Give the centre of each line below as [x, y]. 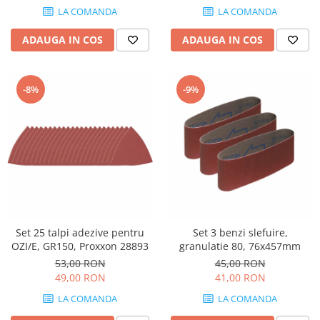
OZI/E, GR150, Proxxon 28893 [80, 246]
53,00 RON [80, 263]
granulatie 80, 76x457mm [240, 246]
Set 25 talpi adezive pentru [80, 232]
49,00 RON [80, 277]
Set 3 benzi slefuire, [240, 232]
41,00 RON [240, 277]
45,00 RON [240, 263]
